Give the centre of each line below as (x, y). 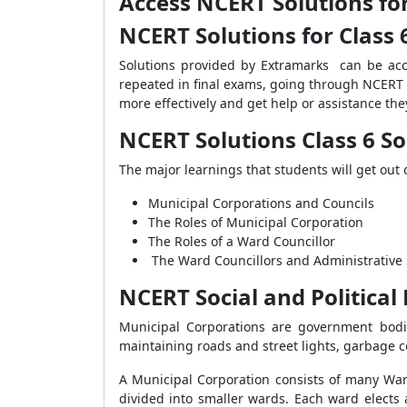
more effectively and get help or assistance (252, 103)
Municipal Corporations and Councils (261, 203)
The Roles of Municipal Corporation (256, 222)
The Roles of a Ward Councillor (242, 241)
